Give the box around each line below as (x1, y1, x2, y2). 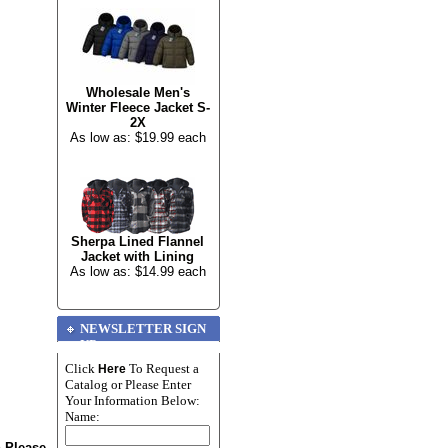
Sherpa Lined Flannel (71, 234, 204, 249)
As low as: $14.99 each (69, 264, 206, 279)
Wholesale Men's (85, 85, 190, 100)
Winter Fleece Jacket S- (65, 100, 210, 115)
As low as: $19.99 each (69, 130, 206, 145)
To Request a (126, 361, 199, 376)
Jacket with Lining (81, 249, 194, 264)
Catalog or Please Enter (65, 377, 191, 392)
